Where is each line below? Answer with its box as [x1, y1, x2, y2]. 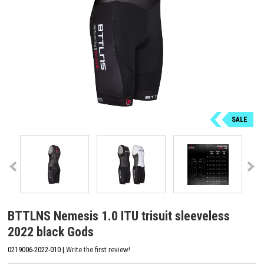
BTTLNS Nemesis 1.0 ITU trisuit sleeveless [8, 209, 230, 223]
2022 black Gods [8, 225, 94, 239]
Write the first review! [66, 245, 130, 254]
